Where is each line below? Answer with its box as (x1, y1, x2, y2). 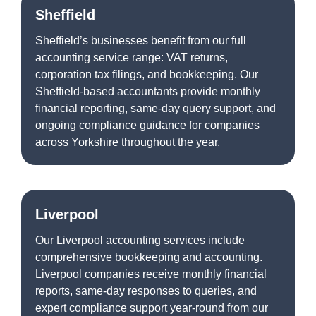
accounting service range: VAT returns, (35, 51, 228, 63)
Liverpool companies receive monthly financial (35, 267, 267, 280)
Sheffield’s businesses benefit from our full (35, 34, 246, 47)
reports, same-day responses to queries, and (35, 284, 257, 297)
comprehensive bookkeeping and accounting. (35, 250, 262, 263)
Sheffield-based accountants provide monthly (35, 85, 260, 97)
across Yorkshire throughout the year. (35, 135, 220, 148)
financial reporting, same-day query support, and (35, 102, 276, 114)
